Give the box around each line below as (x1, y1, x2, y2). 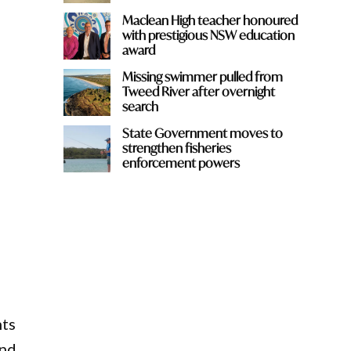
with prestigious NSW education (121, 27, 295, 44)
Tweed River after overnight (121, 83, 275, 100)
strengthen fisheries (121, 139, 231, 157)
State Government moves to (121, 125, 283, 142)
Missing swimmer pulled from (121, 68, 283, 85)
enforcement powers (121, 154, 240, 172)
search (121, 98, 158, 115)
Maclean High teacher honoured (121, 12, 298, 29)
